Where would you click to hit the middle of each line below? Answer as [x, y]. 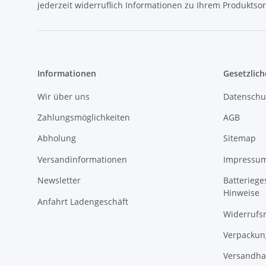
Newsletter [59, 180]
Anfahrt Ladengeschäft [83, 201]
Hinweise [241, 193]
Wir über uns [64, 96]
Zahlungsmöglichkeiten [84, 117]
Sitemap [239, 138]
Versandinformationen [82, 159]
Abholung [57, 138]
